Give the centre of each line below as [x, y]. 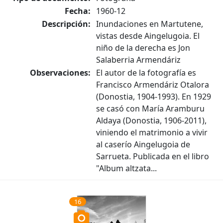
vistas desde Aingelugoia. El [148, 36]
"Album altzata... [126, 168]
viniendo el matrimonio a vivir [152, 132]
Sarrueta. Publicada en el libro [153, 156]
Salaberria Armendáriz [138, 60]
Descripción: [66, 24]
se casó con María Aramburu [150, 109]
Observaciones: [60, 73]
